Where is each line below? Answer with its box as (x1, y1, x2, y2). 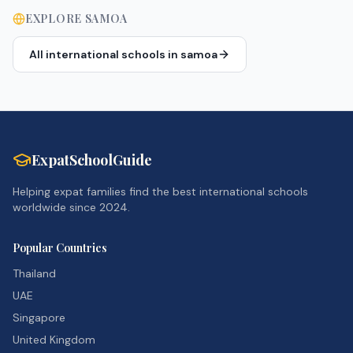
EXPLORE (25, 11, 85, 27)
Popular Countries (13, 240, 107, 256)
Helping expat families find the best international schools (13, 184, 308, 199)
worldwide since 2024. (13, 200, 130, 215)
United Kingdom (13, 333, 95, 347)
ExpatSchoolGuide (32, 150, 152, 170)
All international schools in (29, 47, 180, 62)
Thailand (13, 266, 56, 281)
